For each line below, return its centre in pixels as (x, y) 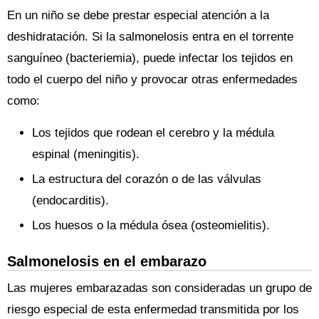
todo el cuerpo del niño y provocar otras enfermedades (152, 79)
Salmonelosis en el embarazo (107, 261)
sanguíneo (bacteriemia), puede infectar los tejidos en (150, 58)
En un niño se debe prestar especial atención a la (138, 15)
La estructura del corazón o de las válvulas (147, 179)
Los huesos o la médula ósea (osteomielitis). (151, 225)
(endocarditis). (70, 200)
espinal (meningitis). (86, 154)
